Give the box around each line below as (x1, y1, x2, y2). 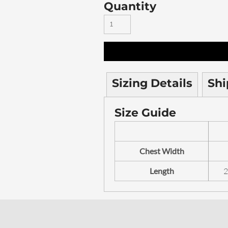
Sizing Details (112, 76, 192, 90)
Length (149, 166, 174, 176)
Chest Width (139, 146, 184, 156)
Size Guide (115, 106, 176, 120)
